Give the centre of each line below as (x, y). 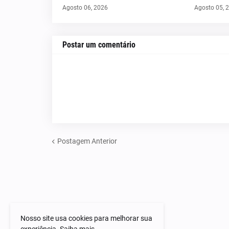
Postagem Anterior (87, 141)
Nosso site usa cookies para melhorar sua (86, 218)
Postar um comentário (99, 45)
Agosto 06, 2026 (85, 8)
